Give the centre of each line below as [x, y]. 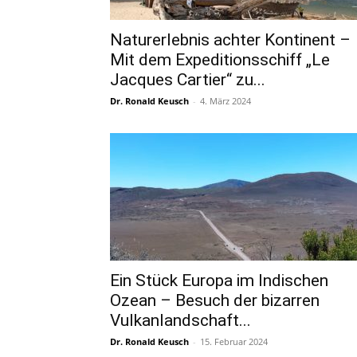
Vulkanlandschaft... [180, 320]
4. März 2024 [226, 101]
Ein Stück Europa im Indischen [219, 280]
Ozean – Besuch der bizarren [215, 300]
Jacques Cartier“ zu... [188, 80]
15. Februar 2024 [234, 341]
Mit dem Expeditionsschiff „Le [220, 60]
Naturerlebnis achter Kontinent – [230, 40]
